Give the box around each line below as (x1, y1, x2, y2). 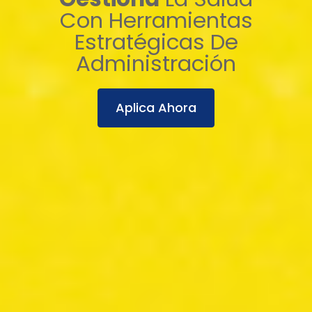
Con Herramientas (59, 5, 253, 36)
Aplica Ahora (116, 99, 196, 117)
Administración (76, 48, 236, 79)
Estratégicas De (74, 26, 238, 58)
